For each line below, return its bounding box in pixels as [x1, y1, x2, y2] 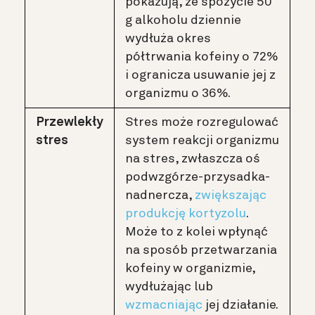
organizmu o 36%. [125, 87, 231, 101]
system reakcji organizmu [125, 134, 279, 148]
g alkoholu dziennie [125, 14, 241, 27]
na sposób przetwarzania [125, 244, 277, 257]
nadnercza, [125, 189, 195, 202]
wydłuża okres [125, 32, 211, 46]
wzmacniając [125, 299, 202, 312]
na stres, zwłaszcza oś [125, 153, 260, 166]
